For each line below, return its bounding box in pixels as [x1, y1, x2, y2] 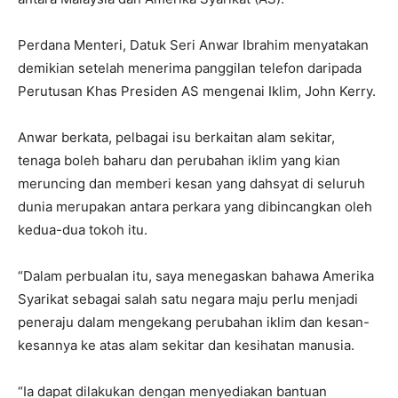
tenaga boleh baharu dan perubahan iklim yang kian [18, 152, 340, 170]
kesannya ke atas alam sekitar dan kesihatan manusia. [18, 337, 354, 354]
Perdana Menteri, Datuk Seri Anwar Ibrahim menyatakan [18, 36, 369, 54]
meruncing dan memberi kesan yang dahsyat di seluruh [18, 175, 365, 193]
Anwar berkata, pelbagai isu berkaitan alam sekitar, [18, 129, 335, 147]
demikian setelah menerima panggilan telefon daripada [18, 60, 362, 77]
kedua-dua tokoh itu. [18, 221, 147, 239]
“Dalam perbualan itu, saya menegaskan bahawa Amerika [18, 267, 374, 285]
